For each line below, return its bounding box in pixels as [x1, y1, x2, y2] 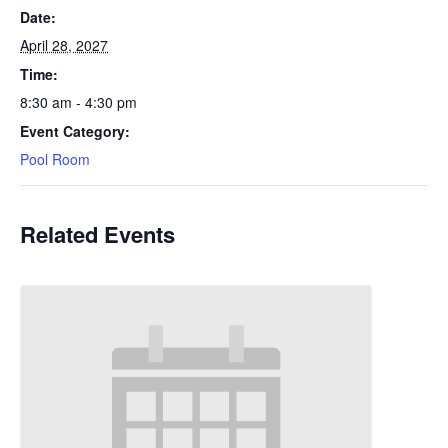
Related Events [20, 218, 175, 250]
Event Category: [20, 121, 130, 141]
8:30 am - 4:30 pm [20, 92, 137, 112]
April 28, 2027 [20, 35, 108, 55]
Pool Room [20, 149, 90, 169]
